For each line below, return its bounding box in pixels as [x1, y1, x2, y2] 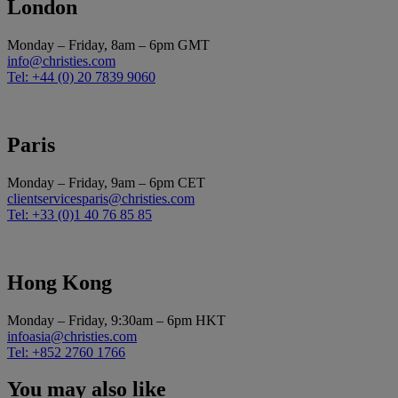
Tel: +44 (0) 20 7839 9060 [7, 68, 155, 84]
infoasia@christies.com [7, 328, 137, 344]
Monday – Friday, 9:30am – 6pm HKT [7, 312, 226, 328]
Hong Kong [7, 270, 112, 294]
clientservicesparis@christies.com [7, 190, 195, 206]
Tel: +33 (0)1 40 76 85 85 [7, 206, 152, 222]
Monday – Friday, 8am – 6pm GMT [7, 36, 210, 52]
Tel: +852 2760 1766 [7, 344, 125, 360]
